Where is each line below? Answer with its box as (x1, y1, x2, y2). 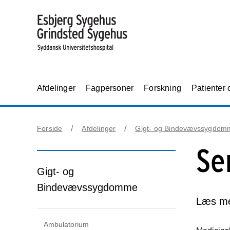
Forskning (144, 84, 182, 92)
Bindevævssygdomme (37, 182, 138, 193)
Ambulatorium (44, 220, 89, 228)
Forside (37, 124, 63, 132)
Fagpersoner (86, 84, 134, 92)
